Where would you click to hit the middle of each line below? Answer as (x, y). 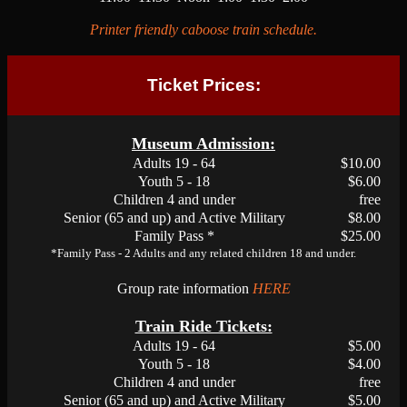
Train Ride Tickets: (203, 326)
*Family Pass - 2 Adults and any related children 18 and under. (203, 253)
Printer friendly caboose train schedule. (203, 30)
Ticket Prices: (203, 85)
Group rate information (184, 288)
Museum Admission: (203, 144)
